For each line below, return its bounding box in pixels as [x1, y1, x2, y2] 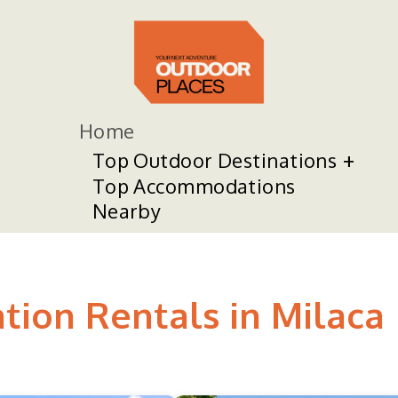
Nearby [92, 198, 162, 223]
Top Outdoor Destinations [92, 147, 338, 172]
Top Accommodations [92, 173, 296, 198]
